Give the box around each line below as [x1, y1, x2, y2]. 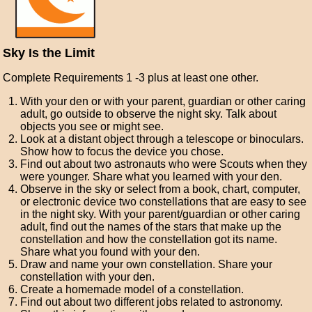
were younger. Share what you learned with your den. [20, 171, 283, 182]
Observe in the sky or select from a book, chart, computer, [20, 183, 301, 195]
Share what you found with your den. [20, 246, 201, 258]
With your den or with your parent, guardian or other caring [20, 95, 306, 107]
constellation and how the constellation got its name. [20, 233, 278, 245]
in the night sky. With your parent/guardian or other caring [20, 208, 301, 220]
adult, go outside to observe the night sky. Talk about [20, 108, 277, 120]
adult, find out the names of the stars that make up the [20, 221, 282, 233]
